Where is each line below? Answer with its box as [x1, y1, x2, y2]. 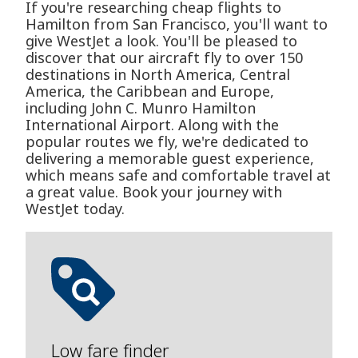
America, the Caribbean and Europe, [26, 82, 274, 101]
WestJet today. [26, 199, 125, 219]
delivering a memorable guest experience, [26, 149, 314, 169]
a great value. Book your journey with [26, 182, 282, 202]
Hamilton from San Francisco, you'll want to [26, 14, 328, 34]
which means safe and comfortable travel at [26, 165, 331, 185]
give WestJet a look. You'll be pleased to [26, 31, 297, 51]
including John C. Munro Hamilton [26, 98, 256, 118]
